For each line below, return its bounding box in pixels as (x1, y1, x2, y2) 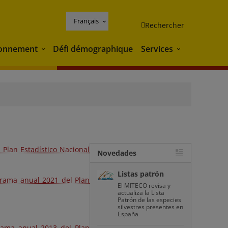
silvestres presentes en (118, 203, 183, 211)
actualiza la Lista (118, 188, 164, 197)
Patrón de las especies (118, 195, 181, 204)
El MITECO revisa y (118, 181, 170, 190)
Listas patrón (118, 169, 164, 179)
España (118, 210, 138, 218)
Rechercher (145, 20, 184, 30)
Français (74, 16, 99, 25)
